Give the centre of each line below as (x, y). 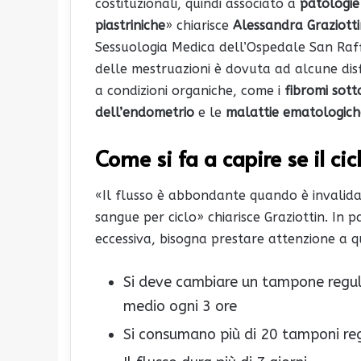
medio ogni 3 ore (180, 306)
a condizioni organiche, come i (190, 91)
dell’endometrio (145, 113)
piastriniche (130, 26)
